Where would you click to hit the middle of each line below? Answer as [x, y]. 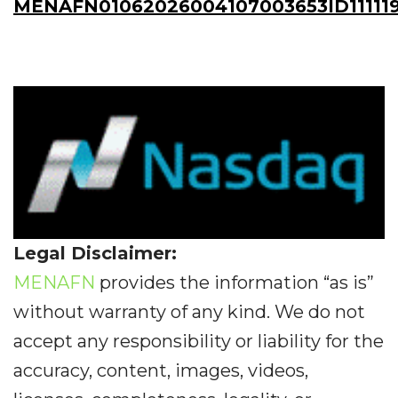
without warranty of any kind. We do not [189, 311]
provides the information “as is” [235, 282]
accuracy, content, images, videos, [161, 370]
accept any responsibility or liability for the [199, 341]
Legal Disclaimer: [95, 253]
